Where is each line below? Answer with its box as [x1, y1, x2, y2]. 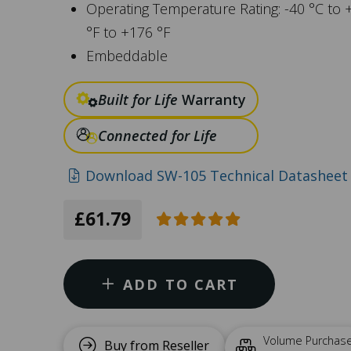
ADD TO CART [123, 274, 239, 294]
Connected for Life [97, 126, 217, 145]
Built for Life [97, 90, 178, 109]
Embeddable [86, 46, 168, 65]
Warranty [177, 90, 246, 109]
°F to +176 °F [86, 23, 171, 42]
